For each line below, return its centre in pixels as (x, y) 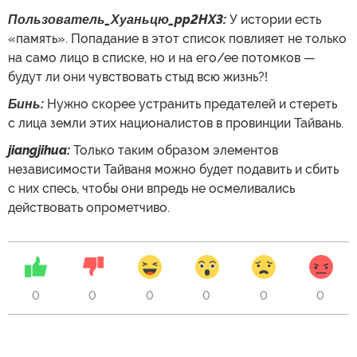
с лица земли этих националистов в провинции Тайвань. (176, 123)
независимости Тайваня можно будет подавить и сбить (173, 169)
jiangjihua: (39, 150)
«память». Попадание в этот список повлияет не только (177, 38)
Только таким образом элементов (174, 150)
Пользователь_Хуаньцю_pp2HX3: (117, 19)
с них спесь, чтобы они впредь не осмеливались (151, 188)
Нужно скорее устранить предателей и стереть (190, 104)
